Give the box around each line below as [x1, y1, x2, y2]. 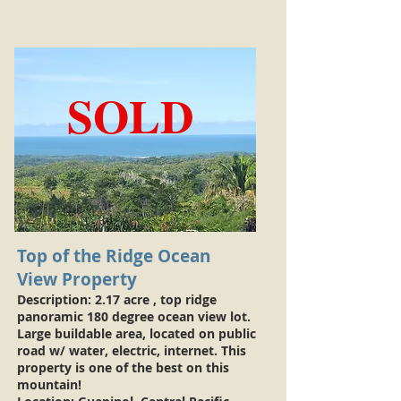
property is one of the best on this [17, 359, 229, 376]
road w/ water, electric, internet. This [17, 342, 246, 359]
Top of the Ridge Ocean [17, 244, 210, 268]
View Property [17, 268, 137, 291]
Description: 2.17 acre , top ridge [17, 291, 217, 308]
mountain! [17, 376, 85, 393]
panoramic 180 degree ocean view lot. [17, 308, 251, 325]
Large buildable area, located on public [17, 325, 256, 342]
